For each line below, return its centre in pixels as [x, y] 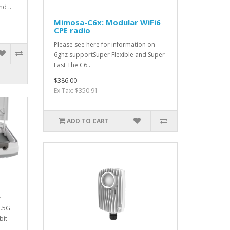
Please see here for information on [104, 45]
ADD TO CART [88, 121]
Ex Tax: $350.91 [76, 91]
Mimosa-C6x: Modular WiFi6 [107, 22]
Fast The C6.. [72, 65]
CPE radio [72, 31]
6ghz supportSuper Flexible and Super [109, 55]
